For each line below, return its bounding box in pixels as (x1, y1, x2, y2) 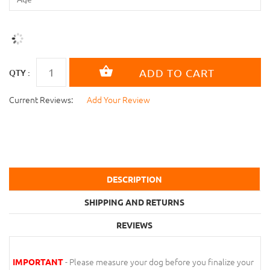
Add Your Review (87, 93, 150, 106)
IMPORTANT (13, 256, 63, 267)
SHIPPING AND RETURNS (84, 196, 184, 207)
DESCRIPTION (107, 173, 162, 184)
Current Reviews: (9, 93, 73, 106)
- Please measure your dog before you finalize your (63, 255, 254, 268)
